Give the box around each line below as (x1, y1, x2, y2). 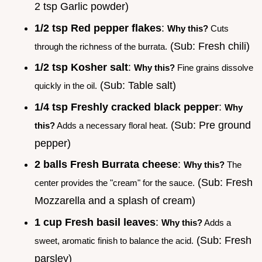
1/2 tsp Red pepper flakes (35, 22, 161, 34)
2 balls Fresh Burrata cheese (35, 158, 178, 171)
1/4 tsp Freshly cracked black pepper (35, 101, 219, 113)
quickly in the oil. (35, 81, 97, 91)
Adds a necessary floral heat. (55, 120, 168, 130)
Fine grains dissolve (175, 63, 253, 73)
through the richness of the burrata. (35, 41, 167, 51)
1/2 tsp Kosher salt (35, 61, 128, 74)
